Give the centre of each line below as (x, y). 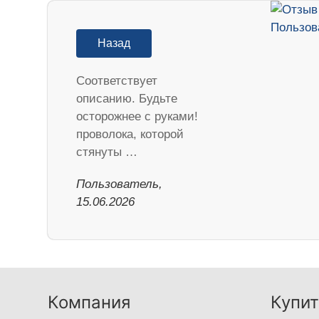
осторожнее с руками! (137, 117)
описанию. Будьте (127, 99)
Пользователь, (120, 184)
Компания (89, 303)
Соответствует (117, 81)
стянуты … (107, 152)
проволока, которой (130, 135)
